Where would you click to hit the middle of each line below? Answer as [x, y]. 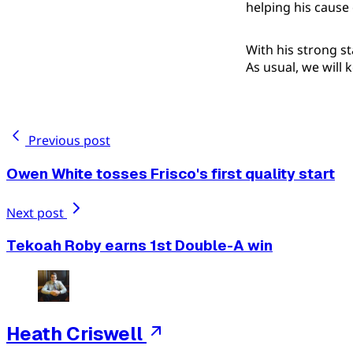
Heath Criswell [74, 334]
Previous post [69, 141]
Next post [37, 212]
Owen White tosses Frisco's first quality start [171, 174]
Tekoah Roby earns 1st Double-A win [139, 246]
